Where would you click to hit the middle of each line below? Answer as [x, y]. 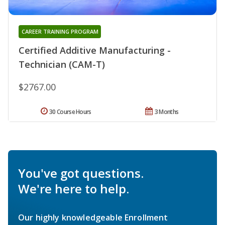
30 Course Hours [70, 112]
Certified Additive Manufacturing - [95, 50]
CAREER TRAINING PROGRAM [60, 32]
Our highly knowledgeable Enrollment [93, 218]
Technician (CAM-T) [62, 65]
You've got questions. [81, 173]
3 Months [166, 112]
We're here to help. [74, 189]
